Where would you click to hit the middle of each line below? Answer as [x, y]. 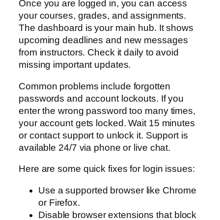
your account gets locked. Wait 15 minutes [107, 123]
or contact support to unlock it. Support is [103, 135]
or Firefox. [59, 202]
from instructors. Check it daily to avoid [99, 53]
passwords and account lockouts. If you [101, 98]
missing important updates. [75, 65]
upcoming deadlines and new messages [103, 40]
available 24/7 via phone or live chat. [95, 147]
